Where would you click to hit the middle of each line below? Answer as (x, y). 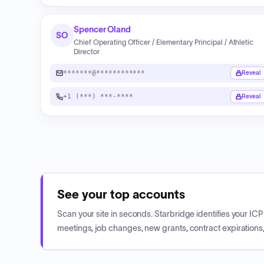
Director (87, 52)
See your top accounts (121, 194)
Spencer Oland (103, 29)
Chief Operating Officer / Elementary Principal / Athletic (164, 42)
